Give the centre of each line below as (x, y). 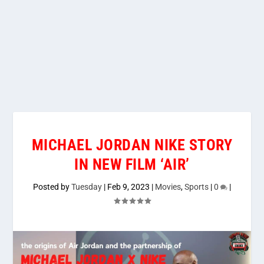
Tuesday (87, 187)
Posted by (52, 187)
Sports (197, 187)
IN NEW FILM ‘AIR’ (132, 164)
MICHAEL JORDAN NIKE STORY (132, 145)
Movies (168, 187)
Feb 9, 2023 (128, 187)
